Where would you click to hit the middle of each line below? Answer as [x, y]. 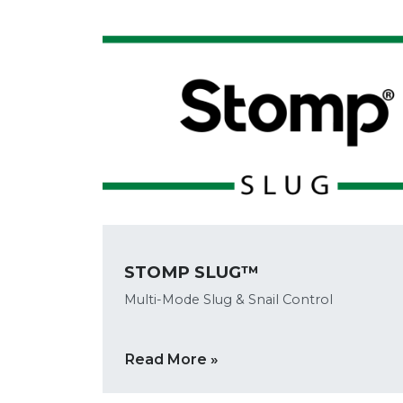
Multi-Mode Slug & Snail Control [228, 300]
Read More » [172, 359]
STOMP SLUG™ [191, 272]
